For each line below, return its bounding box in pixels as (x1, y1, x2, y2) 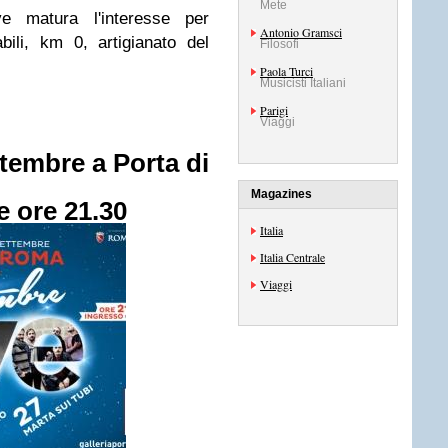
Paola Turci (260, 63, 313, 79)
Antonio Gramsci (260, 24, 342, 40)
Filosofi (260, 37, 299, 51)
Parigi (260, 102, 288, 118)
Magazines (251, 187, 312, 201)
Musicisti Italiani (260, 76, 346, 90)
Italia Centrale (260, 249, 325, 265)
